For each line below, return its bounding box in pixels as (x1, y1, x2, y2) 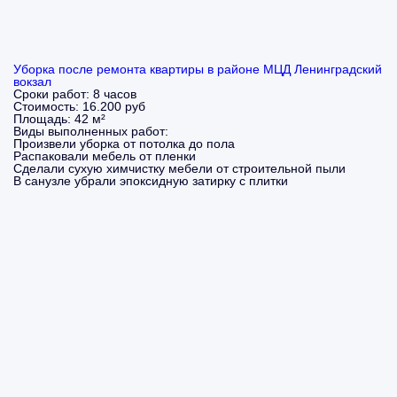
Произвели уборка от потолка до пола (13, 136, 235, 151)
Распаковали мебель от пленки (13, 149, 196, 163)
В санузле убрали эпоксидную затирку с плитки (13, 174, 288, 188)
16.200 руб (82, 99, 145, 113)
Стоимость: (13, 99, 82, 113)
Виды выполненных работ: (13, 124, 168, 138)
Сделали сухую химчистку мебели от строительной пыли (13, 161, 346, 175)
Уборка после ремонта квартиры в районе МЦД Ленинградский (13, 62, 382, 76)
